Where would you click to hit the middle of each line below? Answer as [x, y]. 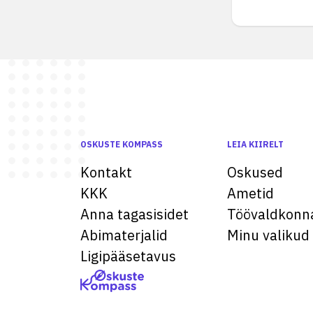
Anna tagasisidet [134, 214]
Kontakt [106, 172]
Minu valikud [268, 235]
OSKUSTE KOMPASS [122, 144]
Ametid [250, 193]
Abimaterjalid [124, 235]
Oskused [255, 172]
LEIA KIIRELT [255, 144]
